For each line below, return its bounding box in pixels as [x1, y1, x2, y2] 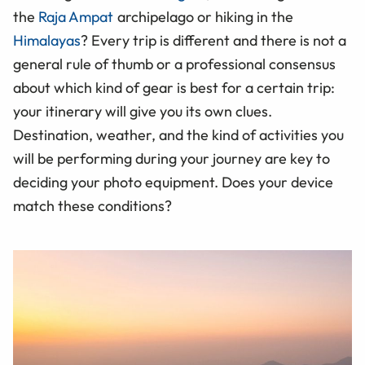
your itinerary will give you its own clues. [13, 101, 272, 121]
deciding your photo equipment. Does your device [13, 172, 333, 191]
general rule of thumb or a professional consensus [13, 54, 336, 73]
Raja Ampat [38, 7, 114, 26]
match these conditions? [13, 196, 172, 215]
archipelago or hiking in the [114, 7, 293, 26]
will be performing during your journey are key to [13, 148, 330, 168]
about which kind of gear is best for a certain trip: [13, 77, 335, 97]
